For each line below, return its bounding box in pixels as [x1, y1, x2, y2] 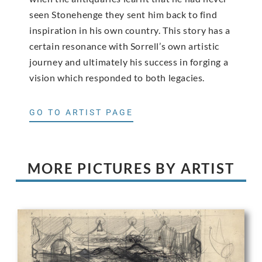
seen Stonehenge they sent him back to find [29, 8, 218, 20]
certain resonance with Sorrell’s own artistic [29, 40, 220, 51]
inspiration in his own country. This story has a [29, 24, 230, 36]
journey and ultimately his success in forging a [29, 56, 229, 67]
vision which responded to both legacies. [29, 71, 205, 83]
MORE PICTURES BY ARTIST [27, 160, 235, 177]
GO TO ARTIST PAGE [29, 108, 133, 118]
